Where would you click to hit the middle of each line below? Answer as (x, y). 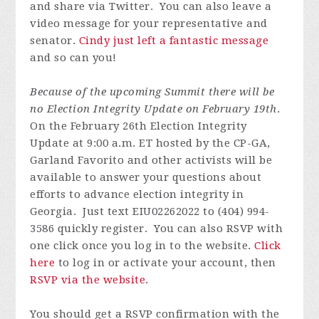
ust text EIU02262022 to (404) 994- (178, 211)
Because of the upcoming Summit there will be (152, 91)
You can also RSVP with (219, 228)
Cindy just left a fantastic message (174, 40)
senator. (54, 40)
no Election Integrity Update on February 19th (153, 109)
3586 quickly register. (89, 228)
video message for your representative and (149, 23)
